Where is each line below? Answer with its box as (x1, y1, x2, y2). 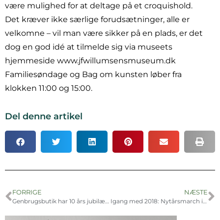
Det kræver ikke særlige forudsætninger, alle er (5, 14, 190, 24)
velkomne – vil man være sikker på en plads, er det (5, 28, 203, 38)
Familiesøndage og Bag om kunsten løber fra (5, 69, 182, 79)
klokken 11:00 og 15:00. (5, 83, 92, 93)
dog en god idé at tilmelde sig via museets (5, 42, 172, 52)
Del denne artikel (5, 111, 82, 122)
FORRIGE (12, 189, 42, 196)
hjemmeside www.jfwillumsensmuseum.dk (5, 55, 176, 65)
